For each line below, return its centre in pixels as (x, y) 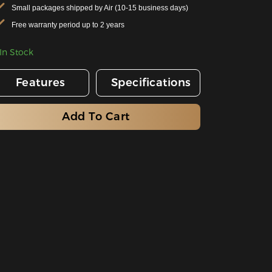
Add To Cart (96, 116)
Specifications (151, 83)
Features (40, 83)
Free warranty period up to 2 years (68, 25)
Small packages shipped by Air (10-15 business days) (100, 8)
